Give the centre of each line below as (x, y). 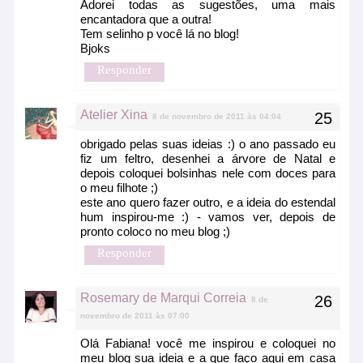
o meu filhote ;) (119, 188)
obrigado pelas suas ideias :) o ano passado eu (208, 144)
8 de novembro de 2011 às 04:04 (217, 117)
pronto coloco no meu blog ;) (155, 232)
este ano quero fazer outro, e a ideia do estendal (208, 203)
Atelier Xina (114, 115)
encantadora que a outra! (146, 19)
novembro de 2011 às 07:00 (135, 316)
